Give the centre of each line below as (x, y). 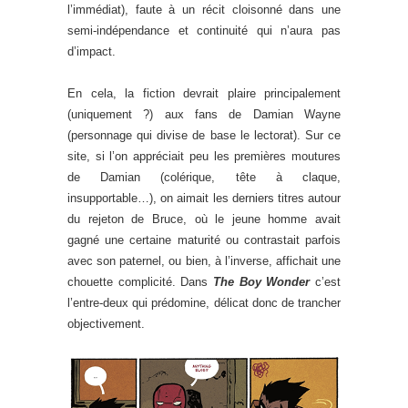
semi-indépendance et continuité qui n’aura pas (204, 31)
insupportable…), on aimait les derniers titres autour (204, 199)
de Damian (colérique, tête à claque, (204, 178)
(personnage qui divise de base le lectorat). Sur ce (204, 136)
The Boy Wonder (262, 282)
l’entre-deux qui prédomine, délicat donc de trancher (204, 303)
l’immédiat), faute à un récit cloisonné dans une (204, 10)
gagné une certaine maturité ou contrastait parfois (204, 240)
